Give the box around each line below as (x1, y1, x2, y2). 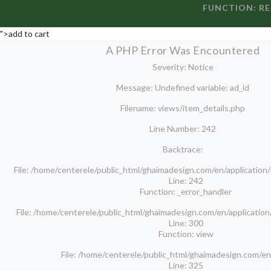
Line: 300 (168, 217, 203, 228)
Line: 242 (168, 175, 203, 186)
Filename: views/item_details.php (120, 102, 245, 113)
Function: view (158, 228, 214, 239)
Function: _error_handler (140, 186, 232, 197)
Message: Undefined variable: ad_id (116, 82, 249, 93)
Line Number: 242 (149, 123, 216, 134)
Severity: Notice (152, 61, 214, 72)
